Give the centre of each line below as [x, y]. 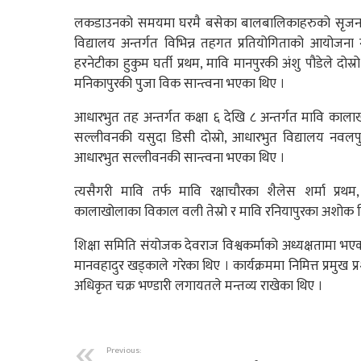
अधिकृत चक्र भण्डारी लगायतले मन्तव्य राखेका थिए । [199, 286]
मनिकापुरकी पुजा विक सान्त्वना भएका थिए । [180, 84]
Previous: [124, 350]
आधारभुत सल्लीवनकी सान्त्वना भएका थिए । [180, 158]
